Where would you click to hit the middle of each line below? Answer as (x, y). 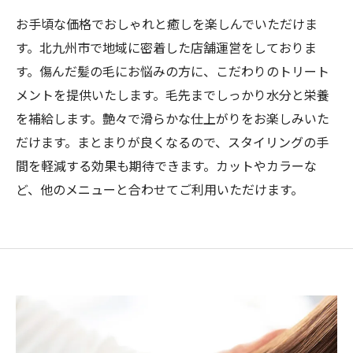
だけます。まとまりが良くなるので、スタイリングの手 (172, 142)
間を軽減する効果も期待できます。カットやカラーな (166, 165)
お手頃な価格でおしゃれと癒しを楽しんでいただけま (167, 24)
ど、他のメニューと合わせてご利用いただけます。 (160, 189)
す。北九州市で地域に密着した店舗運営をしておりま (166, 47)
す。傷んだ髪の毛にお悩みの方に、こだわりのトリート (173, 71)
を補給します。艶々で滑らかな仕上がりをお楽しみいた (173, 118)
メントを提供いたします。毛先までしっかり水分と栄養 (173, 95)
